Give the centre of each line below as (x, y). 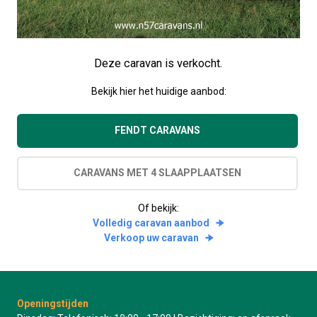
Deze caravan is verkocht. (158, 63)
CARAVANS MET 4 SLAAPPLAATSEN (157, 173)
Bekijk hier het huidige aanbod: (158, 91)
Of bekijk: (158, 208)
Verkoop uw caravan (151, 237)
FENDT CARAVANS (157, 131)
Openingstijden (53, 304)
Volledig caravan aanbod (151, 223)
